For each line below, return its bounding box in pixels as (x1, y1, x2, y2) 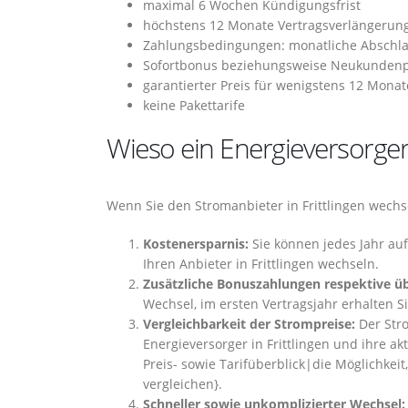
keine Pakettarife (143, 97, 245, 114)
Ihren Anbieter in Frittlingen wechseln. (143, 255, 379, 272)
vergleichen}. (143, 375, 222, 393)
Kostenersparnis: (143, 235, 249, 252)
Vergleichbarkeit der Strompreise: (143, 315, 355, 332)
